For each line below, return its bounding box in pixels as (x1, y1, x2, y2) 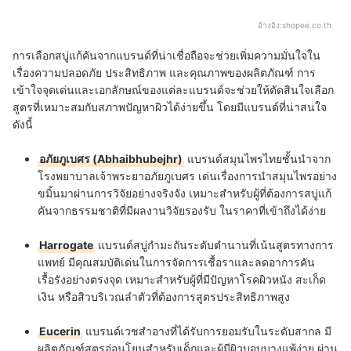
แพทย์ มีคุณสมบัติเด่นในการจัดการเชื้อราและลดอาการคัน (38, 255, 315, 270)
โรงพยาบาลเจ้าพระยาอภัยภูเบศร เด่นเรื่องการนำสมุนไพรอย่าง (38, 169, 337, 183)
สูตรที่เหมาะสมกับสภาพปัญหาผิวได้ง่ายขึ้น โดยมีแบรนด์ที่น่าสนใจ (13, 100, 327, 114)
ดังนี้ (13, 118, 33, 132)
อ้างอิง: (258, 20, 282, 31)
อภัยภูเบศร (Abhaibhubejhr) (39, 152, 183, 166)
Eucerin (39, 324, 81, 338)
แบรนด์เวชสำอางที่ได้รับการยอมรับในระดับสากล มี (82, 324, 331, 338)
